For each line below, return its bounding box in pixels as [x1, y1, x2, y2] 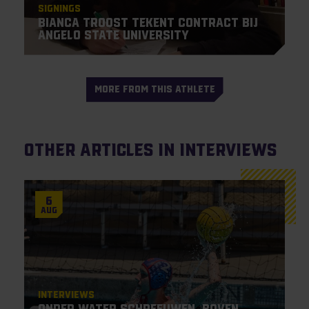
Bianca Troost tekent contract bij [37, 15, 258, 30]
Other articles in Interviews [23, 139, 277, 159]
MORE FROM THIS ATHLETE [94, 83, 215, 95]
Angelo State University [37, 28, 189, 42]
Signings [37, 2, 81, 14]
